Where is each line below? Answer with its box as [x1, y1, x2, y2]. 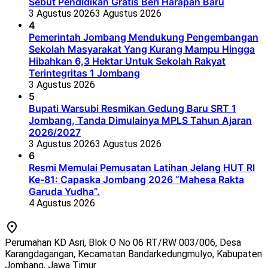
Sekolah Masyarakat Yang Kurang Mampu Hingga [29, 43, 255, 56]
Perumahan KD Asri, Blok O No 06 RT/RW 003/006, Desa [5, 236, 241, 248]
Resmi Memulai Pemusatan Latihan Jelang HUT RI [29, 162, 255, 174]
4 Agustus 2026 [29, 197, 95, 209]
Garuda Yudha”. [29, 185, 100, 198]
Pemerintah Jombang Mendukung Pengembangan [29, 31, 258, 44]
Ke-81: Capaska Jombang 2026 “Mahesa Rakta [29, 173, 244, 186]
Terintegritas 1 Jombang [29, 67, 140, 80]
